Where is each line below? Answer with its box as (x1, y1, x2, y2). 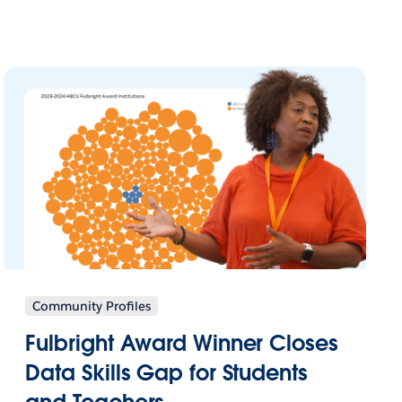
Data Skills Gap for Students (25, 358, 308, 387)
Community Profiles (32, 297, 152, 314)
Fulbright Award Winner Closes (25, 328, 338, 357)
